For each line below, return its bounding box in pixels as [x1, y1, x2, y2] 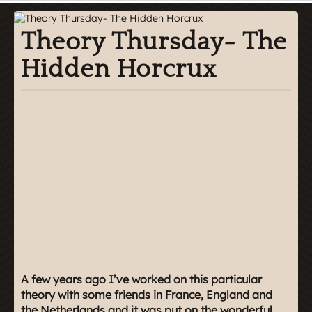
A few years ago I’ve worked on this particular [21, 272, 262, 286]
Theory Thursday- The [21, 27, 287, 56]
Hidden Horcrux [21, 54, 217, 83]
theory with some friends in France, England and [21, 287, 272, 302]
